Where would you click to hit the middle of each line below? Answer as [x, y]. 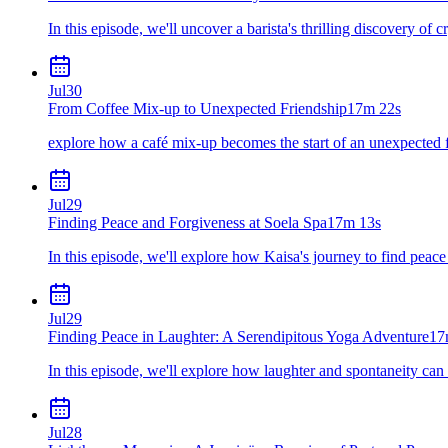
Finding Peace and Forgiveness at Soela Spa [187, 222]
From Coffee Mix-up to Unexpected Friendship [197, 108]
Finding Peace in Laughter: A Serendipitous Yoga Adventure [238, 336]
